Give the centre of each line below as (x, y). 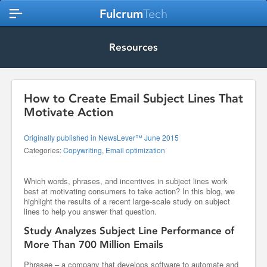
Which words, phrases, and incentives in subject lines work (126, 181)
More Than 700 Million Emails (94, 244)
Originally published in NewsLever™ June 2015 (101, 137)
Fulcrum (121, 14)
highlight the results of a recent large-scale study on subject (127, 201)
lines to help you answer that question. (90, 211)
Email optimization (135, 150)
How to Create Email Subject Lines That (133, 98)
